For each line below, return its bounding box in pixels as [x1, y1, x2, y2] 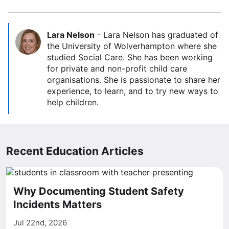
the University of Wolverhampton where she [47, 41, 217, 51]
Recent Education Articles [6, 145, 144, 157]
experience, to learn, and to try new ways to [47, 86, 218, 96]
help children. [47, 97, 99, 107]
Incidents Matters [13, 198, 102, 211]
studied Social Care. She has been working [47, 52, 213, 62]
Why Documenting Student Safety [13, 185, 184, 197]
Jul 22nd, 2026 [13, 218, 67, 227]
